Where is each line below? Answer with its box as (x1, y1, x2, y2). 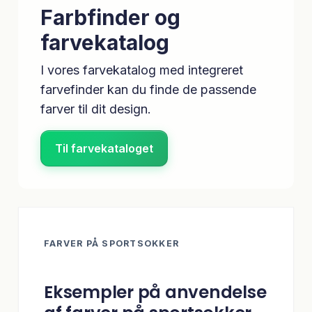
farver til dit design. (40, 102, 151, 117)
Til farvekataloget (55, 141, 153, 155)
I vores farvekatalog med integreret (40, 63, 243, 78)
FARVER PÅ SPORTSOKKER (44, 238, 180, 249)
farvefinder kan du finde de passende (40, 82, 256, 97)
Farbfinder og (40, 5, 180, 31)
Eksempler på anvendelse (44, 280, 267, 305)
